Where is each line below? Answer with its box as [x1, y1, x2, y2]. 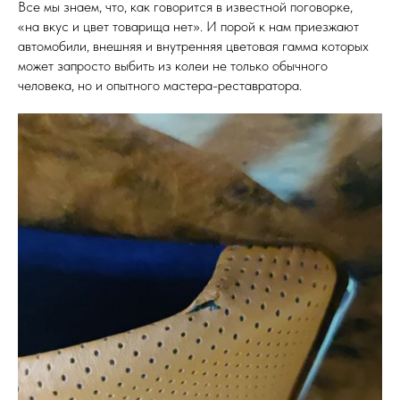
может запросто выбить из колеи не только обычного [18, 57, 328, 74]
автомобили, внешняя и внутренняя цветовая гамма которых [18, 37, 369, 54]
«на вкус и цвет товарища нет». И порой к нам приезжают [18, 18, 359, 35]
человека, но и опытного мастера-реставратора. [18, 77, 302, 94]
